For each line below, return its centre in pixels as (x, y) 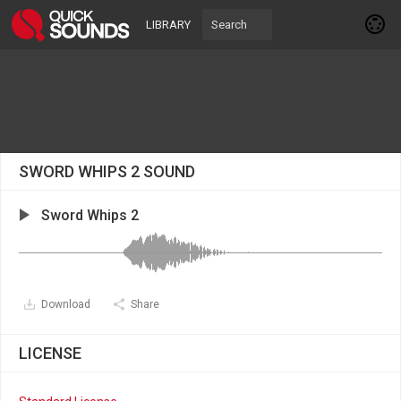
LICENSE (50, 353)
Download (66, 304)
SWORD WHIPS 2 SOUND (107, 171)
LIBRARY (168, 25)
